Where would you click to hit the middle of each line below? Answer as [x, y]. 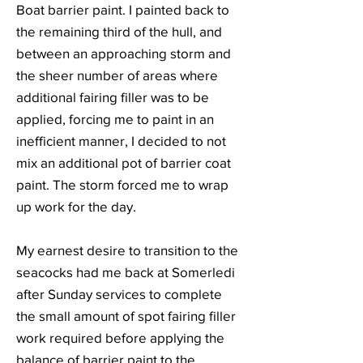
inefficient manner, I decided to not [121, 141]
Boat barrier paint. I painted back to [123, 9]
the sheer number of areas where [117, 75]
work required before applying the [120, 337]
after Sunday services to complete [119, 294]
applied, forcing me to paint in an [115, 119]
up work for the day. [76, 206]
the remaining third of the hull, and [119, 31]
